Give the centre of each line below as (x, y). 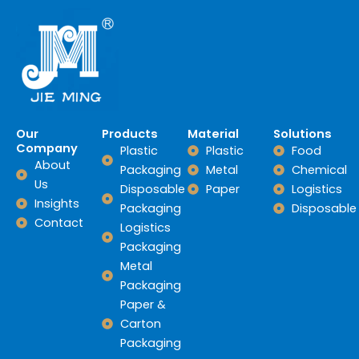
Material (213, 134)
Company (47, 149)
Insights (56, 204)
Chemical (319, 170)
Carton (140, 324)
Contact (58, 223)
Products (130, 134)
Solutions (303, 134)
